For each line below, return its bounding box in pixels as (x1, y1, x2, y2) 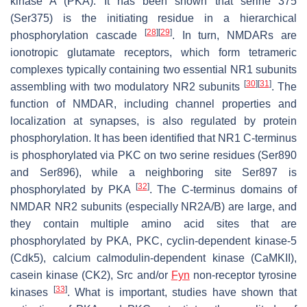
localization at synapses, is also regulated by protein (10, 114, 297, 127)
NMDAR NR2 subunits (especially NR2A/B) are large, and (10, 200, 297, 212)
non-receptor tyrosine (189, 269, 297, 281)
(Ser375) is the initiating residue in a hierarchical (10, 12, 297, 24)
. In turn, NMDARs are (171, 29, 297, 41)
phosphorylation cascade (10, 29, 145, 41)
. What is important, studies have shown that (66, 286, 297, 298)
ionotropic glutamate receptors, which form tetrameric (10, 46, 297, 58)
